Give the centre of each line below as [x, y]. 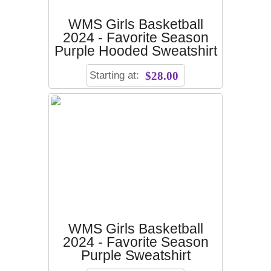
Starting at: [116, 75]
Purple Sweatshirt [135, 255]
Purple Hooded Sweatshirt [135, 51]
